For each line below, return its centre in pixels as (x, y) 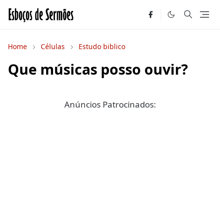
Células (53, 46)
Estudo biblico (102, 46)
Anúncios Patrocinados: (110, 104)
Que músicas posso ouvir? (98, 69)
